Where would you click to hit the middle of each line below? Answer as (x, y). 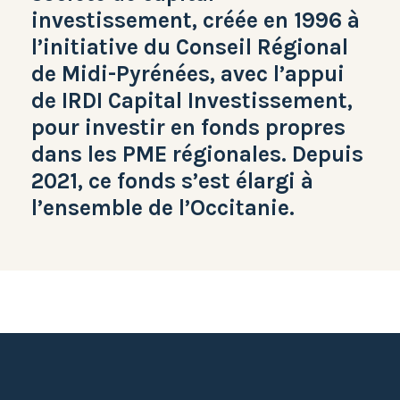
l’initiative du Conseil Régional (190, 47)
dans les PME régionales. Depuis (197, 154)
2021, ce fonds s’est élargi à (172, 181)
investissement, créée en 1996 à (196, 21)
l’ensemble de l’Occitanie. (163, 208)
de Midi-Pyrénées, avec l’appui (188, 74)
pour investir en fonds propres (188, 128)
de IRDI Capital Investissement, (192, 101)
